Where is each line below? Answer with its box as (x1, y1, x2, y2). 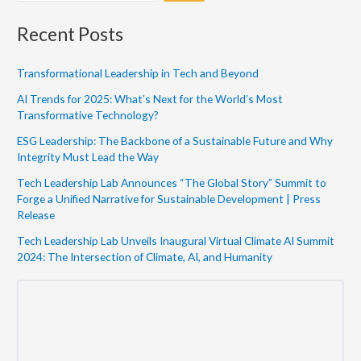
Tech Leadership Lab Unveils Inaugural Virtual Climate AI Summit (17, 234, 335, 248)
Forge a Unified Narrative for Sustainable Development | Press (17, 192, 322, 206)
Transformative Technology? (17, 108, 160, 122)
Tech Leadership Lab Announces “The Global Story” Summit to (17, 176, 327, 190)
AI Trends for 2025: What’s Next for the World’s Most (17, 92, 284, 106)
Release (17, 208, 56, 222)
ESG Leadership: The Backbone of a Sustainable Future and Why (17, 134, 334, 148)
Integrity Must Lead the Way (17, 150, 160, 164)
